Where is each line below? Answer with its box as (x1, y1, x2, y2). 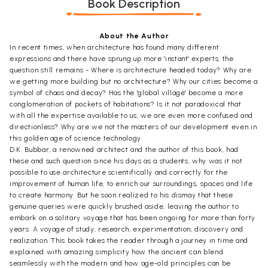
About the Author (99, 31, 169, 40)
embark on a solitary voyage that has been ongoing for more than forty (10, 213, 255, 222)
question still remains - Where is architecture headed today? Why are (10, 65, 252, 74)
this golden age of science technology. (10, 133, 143, 142)
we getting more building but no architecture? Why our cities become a (10, 77, 258, 86)
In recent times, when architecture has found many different (10, 42, 220, 51)
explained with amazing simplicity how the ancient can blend (10, 247, 224, 256)
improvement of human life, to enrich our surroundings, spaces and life (10, 179, 253, 188)
